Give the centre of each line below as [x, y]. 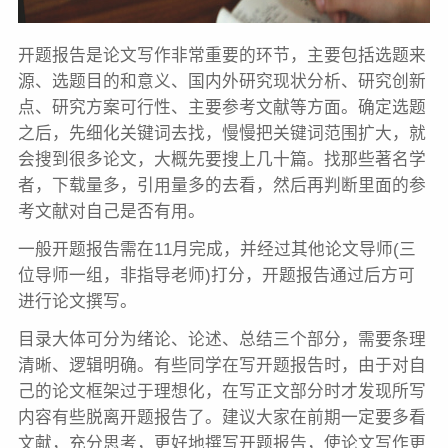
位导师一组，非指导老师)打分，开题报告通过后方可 [216, 275]
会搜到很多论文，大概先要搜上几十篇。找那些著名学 [221, 159]
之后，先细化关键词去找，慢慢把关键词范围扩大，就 [221, 133]
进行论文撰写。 [77, 301]
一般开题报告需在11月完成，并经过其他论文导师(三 [216, 249]
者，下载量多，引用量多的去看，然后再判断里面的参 [221, 185]
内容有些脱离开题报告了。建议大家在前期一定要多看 [221, 417]
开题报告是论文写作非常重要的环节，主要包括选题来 [221, 55]
